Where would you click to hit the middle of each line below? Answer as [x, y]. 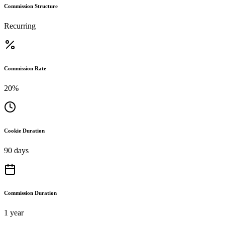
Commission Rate [25, 68]
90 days [16, 150]
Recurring [20, 26]
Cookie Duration [24, 130]
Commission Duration [30, 193]
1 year [14, 212]
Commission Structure [31, 6]
